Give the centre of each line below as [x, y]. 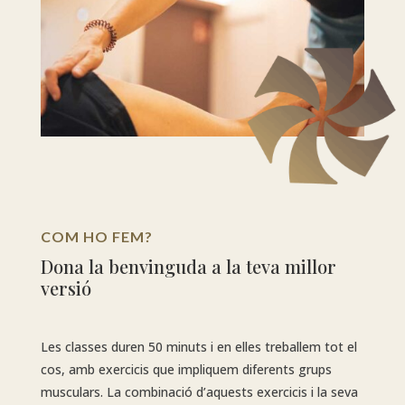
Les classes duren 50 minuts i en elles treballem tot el [198, 347]
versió [66, 288]
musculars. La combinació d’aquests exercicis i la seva [199, 392]
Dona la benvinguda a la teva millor [188, 267]
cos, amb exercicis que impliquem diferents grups [186, 370]
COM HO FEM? [96, 237]
